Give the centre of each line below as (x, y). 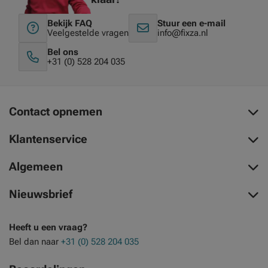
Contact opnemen (56, 112)
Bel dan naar (35, 242)
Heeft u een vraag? (48, 227)
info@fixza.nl (183, 33)
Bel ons (63, 52)
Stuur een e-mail (191, 23)
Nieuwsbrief (41, 194)
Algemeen (36, 167)
